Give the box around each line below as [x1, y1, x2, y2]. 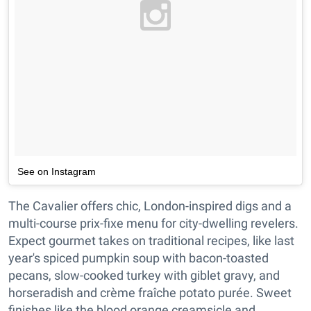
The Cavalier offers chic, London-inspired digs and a [8, 198, 292, 213]
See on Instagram [17, 165, 96, 177]
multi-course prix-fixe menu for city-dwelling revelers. [8, 215, 299, 230]
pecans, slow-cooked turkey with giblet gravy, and [8, 267, 280, 283]
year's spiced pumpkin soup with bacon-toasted [8, 250, 269, 265]
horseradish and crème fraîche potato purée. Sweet [8, 285, 292, 300]
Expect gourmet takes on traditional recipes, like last [8, 233, 294, 248]
